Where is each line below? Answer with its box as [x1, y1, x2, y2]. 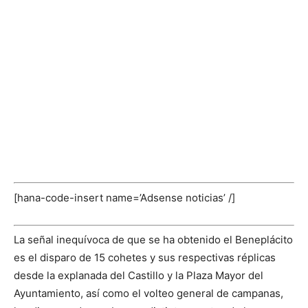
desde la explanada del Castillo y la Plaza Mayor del [14, 269, 263, 283]
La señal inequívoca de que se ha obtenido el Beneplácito [14, 233, 293, 247]
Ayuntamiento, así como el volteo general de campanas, [14, 287, 283, 300]
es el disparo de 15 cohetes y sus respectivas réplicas [14, 251, 276, 265]
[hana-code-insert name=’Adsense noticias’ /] [14, 190, 235, 204]
